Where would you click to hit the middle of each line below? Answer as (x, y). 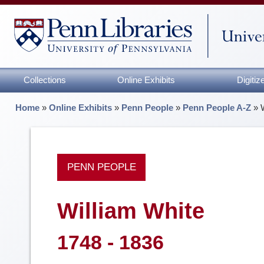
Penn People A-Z (217, 107)
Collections (44, 80)
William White (131, 211)
